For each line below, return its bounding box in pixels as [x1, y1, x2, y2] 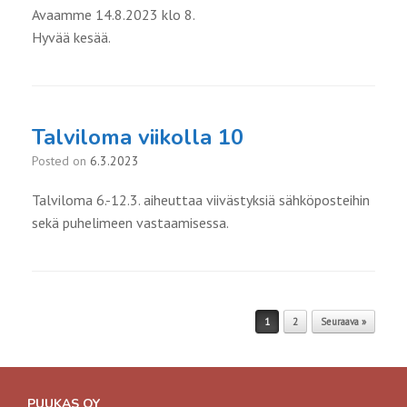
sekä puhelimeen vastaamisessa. [32, 213, 229, 233]
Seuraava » [321, 315, 366, 329]
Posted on [38, 153, 90, 170]
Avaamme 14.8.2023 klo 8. [32, 5, 195, 25]
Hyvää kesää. [32, 28, 111, 47]
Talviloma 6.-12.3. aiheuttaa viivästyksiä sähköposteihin [32, 191, 370, 210]
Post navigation [32, 308, 121, 325]
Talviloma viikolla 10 [32, 123, 243, 153]
